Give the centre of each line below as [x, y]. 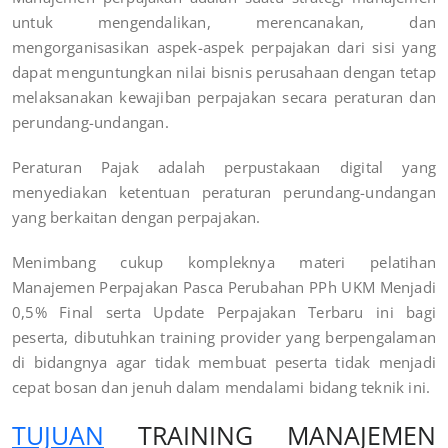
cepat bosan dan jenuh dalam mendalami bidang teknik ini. [221, 386]
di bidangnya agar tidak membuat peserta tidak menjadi [224, 361]
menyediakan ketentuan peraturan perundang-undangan [224, 191]
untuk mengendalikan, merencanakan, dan [224, 21]
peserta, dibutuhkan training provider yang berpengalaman [224, 336]
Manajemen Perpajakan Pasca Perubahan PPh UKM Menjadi [224, 286]
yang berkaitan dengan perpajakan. [136, 216]
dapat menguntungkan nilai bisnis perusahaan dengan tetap [224, 71]
